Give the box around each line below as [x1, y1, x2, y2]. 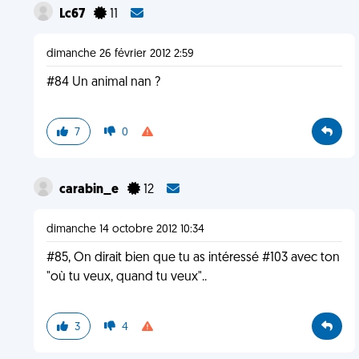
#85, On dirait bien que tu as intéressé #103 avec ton [46, 252, 340, 264]
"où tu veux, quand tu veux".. [46, 271, 207, 284]
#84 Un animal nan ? [46, 76, 160, 89]
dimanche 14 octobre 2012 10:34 [46, 224, 204, 236]
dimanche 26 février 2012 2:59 [46, 48, 194, 60]
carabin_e [58, 184, 121, 196]
